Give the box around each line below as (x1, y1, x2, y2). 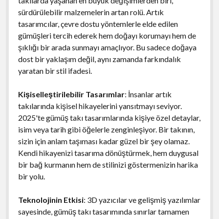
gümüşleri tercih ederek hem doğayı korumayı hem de (18, 30, 196, 40)
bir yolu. (18, 171, 45, 181)
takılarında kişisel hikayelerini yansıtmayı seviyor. (18, 101, 182, 110)
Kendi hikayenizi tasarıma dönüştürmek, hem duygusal (18, 148, 198, 157)
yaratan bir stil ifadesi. (18, 66, 92, 75)
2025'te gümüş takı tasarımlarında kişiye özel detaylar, (18, 112, 200, 122)
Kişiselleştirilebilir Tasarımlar (18, 89, 125, 99)
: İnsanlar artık (124, 89, 172, 99)
